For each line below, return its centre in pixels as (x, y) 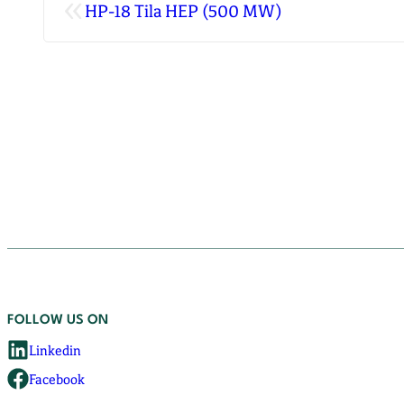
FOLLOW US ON (58, 320)
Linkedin (55, 349)
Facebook (57, 378)
